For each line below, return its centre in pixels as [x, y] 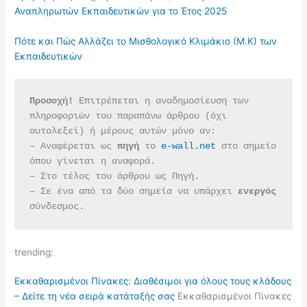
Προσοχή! [51, 101]
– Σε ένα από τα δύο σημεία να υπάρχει [133, 191]
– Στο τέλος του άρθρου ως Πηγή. [114, 176]
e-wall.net [188, 146]
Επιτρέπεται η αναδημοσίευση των [161, 101]
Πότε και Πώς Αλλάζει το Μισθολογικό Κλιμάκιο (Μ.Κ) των [146, 41]
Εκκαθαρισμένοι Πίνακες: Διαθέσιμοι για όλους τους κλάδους [153, 281]
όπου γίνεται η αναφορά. [92, 161]
